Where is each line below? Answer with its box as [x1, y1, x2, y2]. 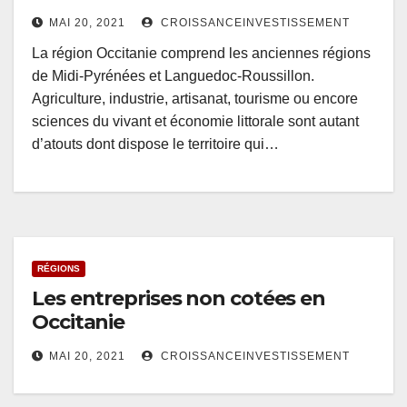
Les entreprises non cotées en [32, 286, 326, 312]
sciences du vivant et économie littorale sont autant [32, 114, 359, 130]
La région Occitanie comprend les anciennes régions [32, 45, 371, 62]
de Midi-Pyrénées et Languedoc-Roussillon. [32, 68, 314, 84]
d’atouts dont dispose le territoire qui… [32, 136, 279, 153]
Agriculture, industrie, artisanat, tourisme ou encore [32, 91, 358, 107]
